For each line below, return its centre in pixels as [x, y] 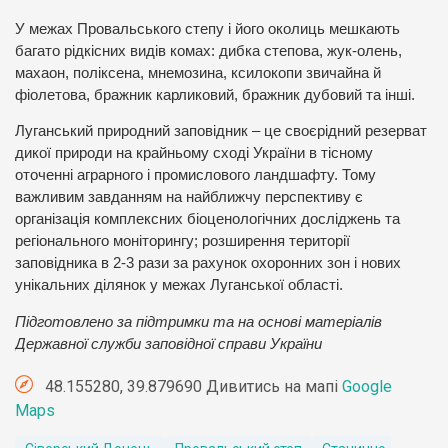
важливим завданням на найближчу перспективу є [189, 197]
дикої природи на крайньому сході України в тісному [194, 153]
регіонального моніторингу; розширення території [182, 241]
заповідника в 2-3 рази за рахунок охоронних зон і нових [208, 263]
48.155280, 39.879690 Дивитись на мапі [191, 386]
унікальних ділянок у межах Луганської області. [179, 285]
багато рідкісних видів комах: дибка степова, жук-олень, [208, 50]
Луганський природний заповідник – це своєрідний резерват [221, 131]
